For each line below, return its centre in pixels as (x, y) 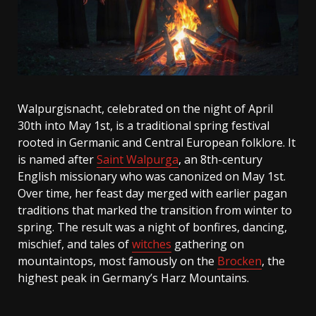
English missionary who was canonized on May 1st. (152, 176)
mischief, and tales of (75, 244)
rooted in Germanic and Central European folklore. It (157, 142)
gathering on (208, 244)
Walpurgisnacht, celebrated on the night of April (145, 109)
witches (152, 244)
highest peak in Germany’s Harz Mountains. (133, 278)
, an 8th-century (220, 159)
